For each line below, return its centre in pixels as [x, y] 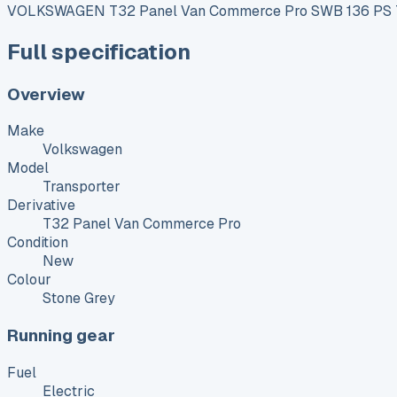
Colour [29, 280]
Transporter [82, 187]
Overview [46, 94]
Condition [38, 243]
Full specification [99, 51]
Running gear [61, 335]
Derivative [41, 206]
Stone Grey [79, 299]
